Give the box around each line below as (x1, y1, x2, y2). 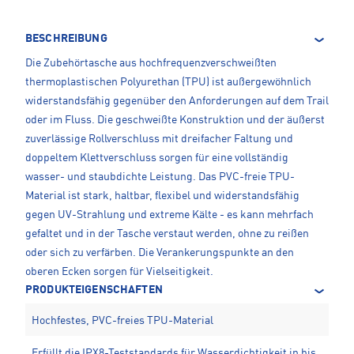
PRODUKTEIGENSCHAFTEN (25, 284, 163, 296)
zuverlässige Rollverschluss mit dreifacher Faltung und (25, 134, 293, 145)
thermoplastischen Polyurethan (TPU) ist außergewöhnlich (25, 77, 311, 88)
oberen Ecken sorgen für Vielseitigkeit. (25, 266, 213, 278)
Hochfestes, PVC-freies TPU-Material (32, 315, 213, 327)
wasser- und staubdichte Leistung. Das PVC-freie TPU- (25, 171, 295, 183)
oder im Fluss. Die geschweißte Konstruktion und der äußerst (25, 115, 325, 126)
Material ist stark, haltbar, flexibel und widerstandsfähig (25, 190, 299, 202)
